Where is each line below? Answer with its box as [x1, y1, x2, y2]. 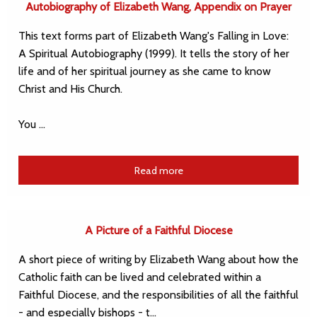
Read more [134, 163, 183, 177]
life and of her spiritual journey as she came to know [18, 64, 271, 79]
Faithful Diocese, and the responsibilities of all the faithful [18, 287, 299, 301]
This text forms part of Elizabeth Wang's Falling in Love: [18, 29, 289, 43]
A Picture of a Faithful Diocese [84, 223, 233, 237]
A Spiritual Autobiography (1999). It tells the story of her [18, 47, 289, 61]
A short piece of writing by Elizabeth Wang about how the [18, 252, 299, 266]
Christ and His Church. [18, 82, 122, 96]
